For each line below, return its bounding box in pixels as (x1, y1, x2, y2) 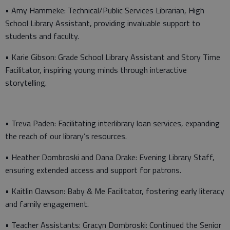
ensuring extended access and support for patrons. (5, 164, 181, 176)
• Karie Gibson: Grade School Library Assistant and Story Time (5, 51, 220, 63)
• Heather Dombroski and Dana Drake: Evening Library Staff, (5, 151, 215, 163)
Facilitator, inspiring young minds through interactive (5, 64, 187, 76)
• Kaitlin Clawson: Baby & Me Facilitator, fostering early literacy (5, 185, 224, 197)
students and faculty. (5, 30, 79, 42)
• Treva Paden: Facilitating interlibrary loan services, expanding (5, 117, 220, 129)
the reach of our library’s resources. (5, 130, 127, 142)
